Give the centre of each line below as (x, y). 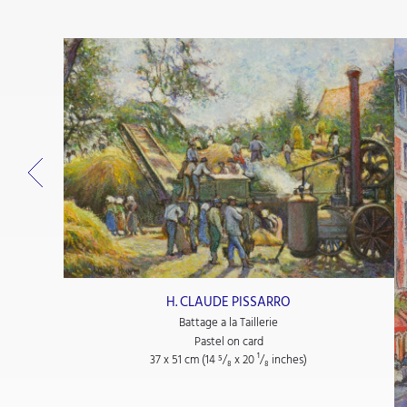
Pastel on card (228, 342)
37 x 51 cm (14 (184, 360)
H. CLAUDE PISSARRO (229, 302)
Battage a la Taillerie (229, 322)
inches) (288, 360)
